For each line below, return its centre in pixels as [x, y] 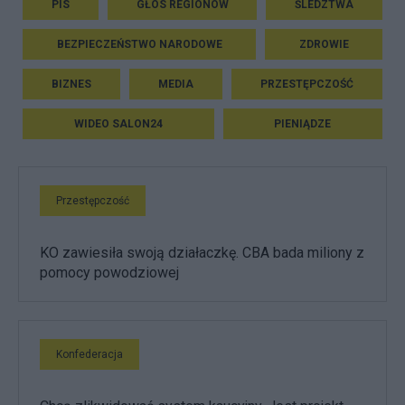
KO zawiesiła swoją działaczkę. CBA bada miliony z [202, 252]
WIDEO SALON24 [118, 123]
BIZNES [71, 84]
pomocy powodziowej [109, 272]
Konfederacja [89, 354]
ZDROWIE [324, 44]
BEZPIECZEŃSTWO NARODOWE [139, 44]
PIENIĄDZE [303, 123]
